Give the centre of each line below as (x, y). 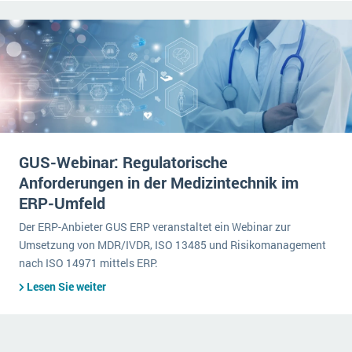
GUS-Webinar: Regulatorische (123, 162)
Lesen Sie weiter (66, 286)
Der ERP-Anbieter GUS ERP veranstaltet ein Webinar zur (155, 227)
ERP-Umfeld (62, 203)
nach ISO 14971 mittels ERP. (88, 263)
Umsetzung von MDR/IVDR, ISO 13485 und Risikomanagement (172, 245)
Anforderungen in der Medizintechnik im (159, 182)
